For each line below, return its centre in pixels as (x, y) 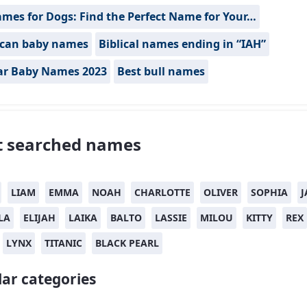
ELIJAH (39, 218)
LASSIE (171, 218)
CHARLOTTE (162, 193)
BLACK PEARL (127, 243)
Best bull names (161, 72)
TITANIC (63, 243)
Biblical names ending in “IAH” (182, 44)
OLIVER (221, 193)
